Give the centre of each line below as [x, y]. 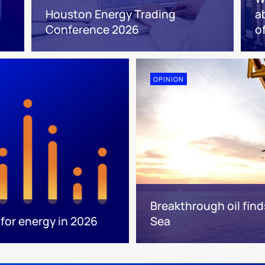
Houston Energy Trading [110, 14]
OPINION [169, 79]
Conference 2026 [92, 30]
